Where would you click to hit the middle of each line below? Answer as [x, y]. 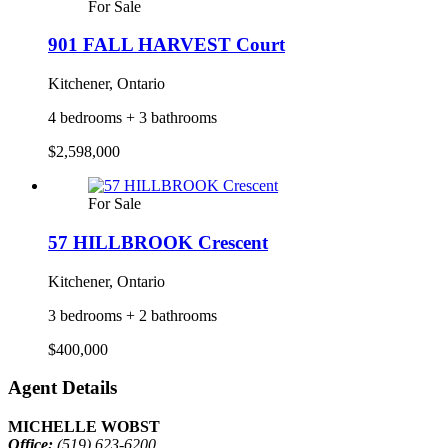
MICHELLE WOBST [84, 426]
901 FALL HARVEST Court [166, 45]
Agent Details [62, 388]
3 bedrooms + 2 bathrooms [132, 315]
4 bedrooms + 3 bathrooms [132, 118]
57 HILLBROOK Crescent [158, 242]
